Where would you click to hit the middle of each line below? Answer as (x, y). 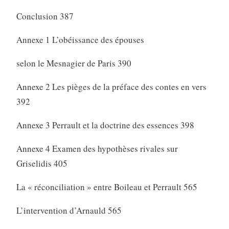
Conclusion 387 (45, 16)
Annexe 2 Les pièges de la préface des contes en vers (111, 87)
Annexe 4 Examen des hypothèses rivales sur (97, 149)
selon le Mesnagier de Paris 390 (74, 63)
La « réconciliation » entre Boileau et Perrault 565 (107, 187)
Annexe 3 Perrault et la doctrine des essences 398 (105, 125)
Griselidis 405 (42, 164)
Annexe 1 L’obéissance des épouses (80, 40)
